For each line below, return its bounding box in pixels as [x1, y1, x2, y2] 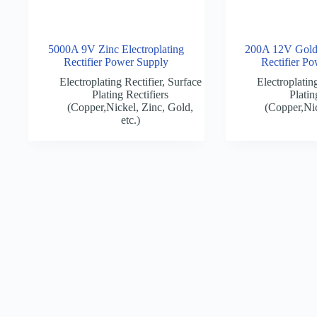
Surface [167, 75, 202, 88]
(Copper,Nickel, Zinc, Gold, [67, 100, 194, 113]
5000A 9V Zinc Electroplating [48, 42, 185, 55]
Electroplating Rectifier [59, 75, 162, 88]
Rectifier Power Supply [64, 55, 169, 68]
